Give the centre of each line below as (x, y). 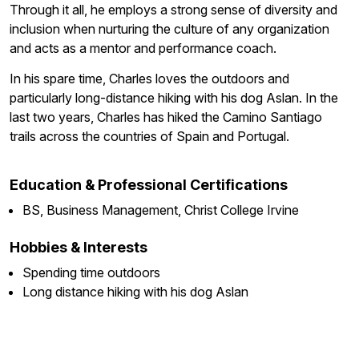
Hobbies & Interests (79, 247)
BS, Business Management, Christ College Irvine (160, 210)
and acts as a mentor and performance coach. (143, 48)
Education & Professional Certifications (149, 184)
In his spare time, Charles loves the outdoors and (149, 78)
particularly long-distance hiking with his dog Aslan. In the (174, 97)
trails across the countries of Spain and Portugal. (149, 136)
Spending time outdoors (91, 272)
